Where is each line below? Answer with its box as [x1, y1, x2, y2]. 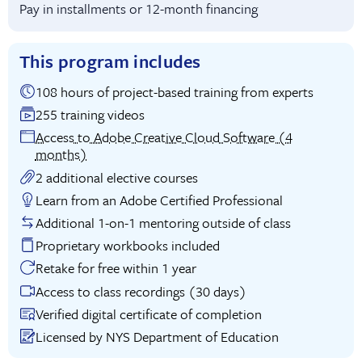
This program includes [19, 48, 201, 74]
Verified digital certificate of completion [35, 303, 262, 324]
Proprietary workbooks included [35, 235, 220, 256]
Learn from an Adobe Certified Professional [35, 189, 283, 210]
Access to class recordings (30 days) [35, 280, 246, 301]
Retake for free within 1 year [35, 258, 196, 279]
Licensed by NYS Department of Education [35, 326, 279, 347]
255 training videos [35, 104, 145, 125]
